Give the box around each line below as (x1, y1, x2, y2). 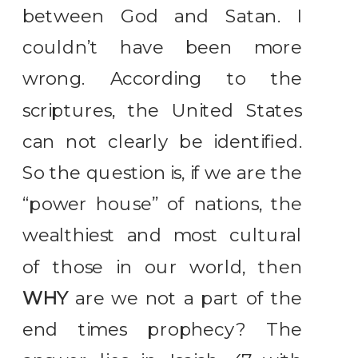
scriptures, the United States (22, 99, 303, 121)
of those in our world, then (22, 256, 303, 278)
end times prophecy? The (22, 319, 303, 340)
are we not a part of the (75, 287, 303, 309)
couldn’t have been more (22, 37, 303, 58)
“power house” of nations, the (22, 193, 303, 215)
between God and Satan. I (22, 6, 303, 27)
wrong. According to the (22, 68, 303, 90)
